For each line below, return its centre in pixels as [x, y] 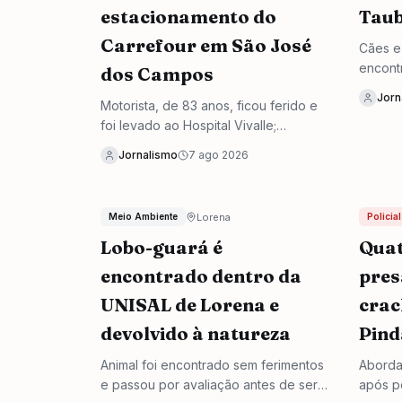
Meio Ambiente [143, 216]
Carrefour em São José [206, 45]
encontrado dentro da [201, 276]
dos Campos [157, 74]
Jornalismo [148, 155]
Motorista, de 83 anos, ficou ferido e [209, 105]
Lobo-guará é [162, 247]
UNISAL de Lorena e [190, 305]
